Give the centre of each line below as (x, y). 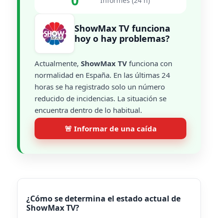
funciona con (150, 63)
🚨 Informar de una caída (110, 128)
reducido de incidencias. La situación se (100, 98)
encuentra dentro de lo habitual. (88, 110)
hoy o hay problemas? (122, 38)
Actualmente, (58, 63)
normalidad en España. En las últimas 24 (102, 75)
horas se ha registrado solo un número (100, 87)
